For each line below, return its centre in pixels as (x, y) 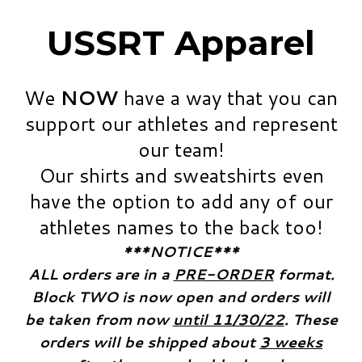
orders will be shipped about (149, 342)
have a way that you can (228, 98)
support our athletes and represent (181, 124)
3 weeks (291, 342)
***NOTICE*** (181, 252)
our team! (181, 150)
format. (304, 274)
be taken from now (99, 320)
